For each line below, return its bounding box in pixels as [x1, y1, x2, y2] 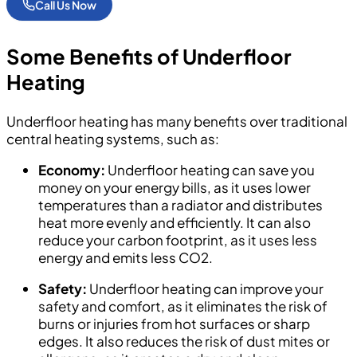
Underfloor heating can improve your [87, 279, 324, 297]
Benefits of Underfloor [69, 44, 292, 70]
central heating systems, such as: [6, 129, 219, 147]
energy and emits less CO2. [38, 248, 213, 266]
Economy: [38, 160, 105, 178]
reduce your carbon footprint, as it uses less [38, 230, 317, 249]
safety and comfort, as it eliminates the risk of [38, 296, 328, 315]
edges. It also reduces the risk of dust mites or [38, 331, 330, 350]
